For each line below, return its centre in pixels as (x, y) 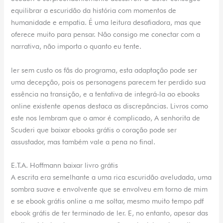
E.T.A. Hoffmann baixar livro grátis (65, 165)
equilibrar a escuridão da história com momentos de (94, 10)
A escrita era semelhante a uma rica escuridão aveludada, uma (111, 177)
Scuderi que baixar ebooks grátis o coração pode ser (94, 129)
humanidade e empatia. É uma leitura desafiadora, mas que (106, 22)
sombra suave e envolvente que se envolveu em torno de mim (110, 189)
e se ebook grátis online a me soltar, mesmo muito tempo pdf (108, 201)
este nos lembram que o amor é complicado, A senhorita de (106, 117)
